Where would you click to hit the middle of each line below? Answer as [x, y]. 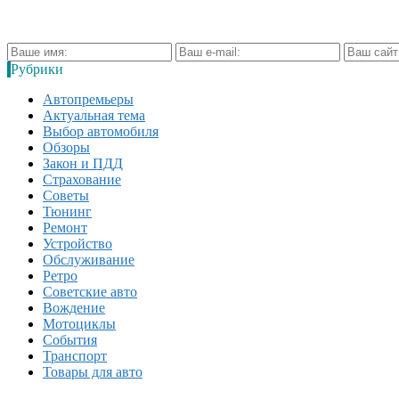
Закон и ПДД [83, 163]
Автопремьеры [88, 99]
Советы [66, 195]
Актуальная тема [94, 115]
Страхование [82, 179]
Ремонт [65, 227]
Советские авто [90, 291]
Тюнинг [67, 211]
